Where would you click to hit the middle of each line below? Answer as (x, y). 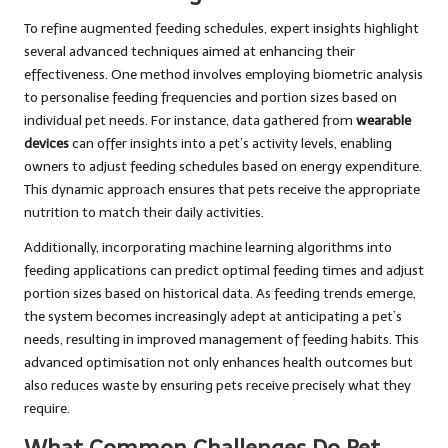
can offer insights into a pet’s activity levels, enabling (230, 143)
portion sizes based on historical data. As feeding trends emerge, (220, 293)
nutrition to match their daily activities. (144, 212)
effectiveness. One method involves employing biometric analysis (223, 74)
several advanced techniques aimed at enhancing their (189, 51)
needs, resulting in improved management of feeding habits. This (221, 339)
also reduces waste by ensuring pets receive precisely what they (217, 385)
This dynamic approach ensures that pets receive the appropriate (222, 189)
